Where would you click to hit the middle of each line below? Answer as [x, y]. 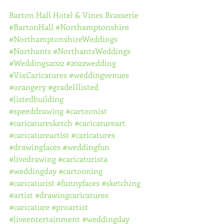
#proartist [70, 207]
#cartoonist [86, 111]
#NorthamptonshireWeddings [63, 39]
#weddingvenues [99, 75]
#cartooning [80, 171]
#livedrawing [32, 159]
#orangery [27, 87]
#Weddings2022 [36, 63]
